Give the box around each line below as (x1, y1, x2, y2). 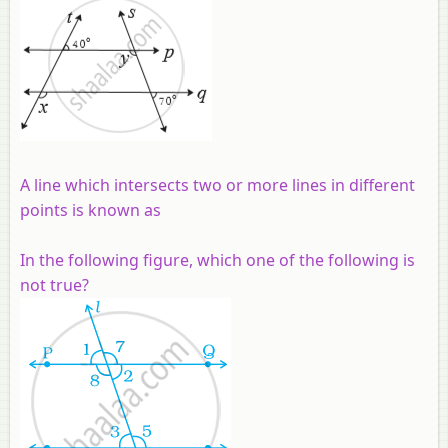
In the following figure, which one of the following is (20, 248, 415, 271)
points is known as (20, 198, 161, 221)
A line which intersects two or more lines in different (20, 173, 415, 196)
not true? (20, 273, 89, 296)
